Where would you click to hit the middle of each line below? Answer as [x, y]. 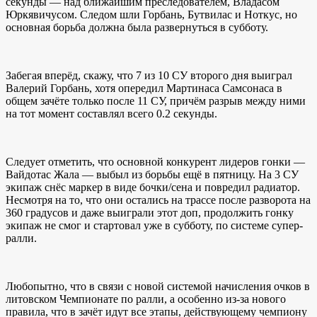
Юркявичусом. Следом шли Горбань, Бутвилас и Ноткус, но [151, 15]
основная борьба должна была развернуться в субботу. [137, 28]
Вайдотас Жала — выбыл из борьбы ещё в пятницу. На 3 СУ [152, 175]
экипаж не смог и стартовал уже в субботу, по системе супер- [154, 226]
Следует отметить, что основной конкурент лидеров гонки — [155, 162]
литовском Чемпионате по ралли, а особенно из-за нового [146, 299]
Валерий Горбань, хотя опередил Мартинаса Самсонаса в [144, 88]
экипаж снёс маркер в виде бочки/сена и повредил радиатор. [153, 188]
